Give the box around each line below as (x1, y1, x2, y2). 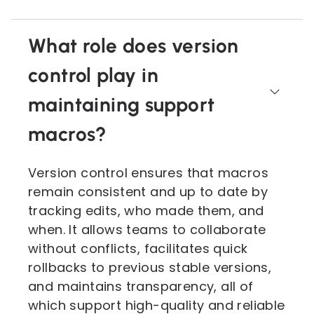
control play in (28, 63, 158, 87)
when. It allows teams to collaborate (28, 221, 266, 238)
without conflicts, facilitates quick (28, 240, 248, 257)
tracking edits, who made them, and (28, 202, 264, 219)
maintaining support (28, 93, 215, 116)
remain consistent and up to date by (28, 183, 268, 200)
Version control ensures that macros (28, 164, 268, 182)
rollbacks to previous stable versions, (28, 259, 272, 276)
